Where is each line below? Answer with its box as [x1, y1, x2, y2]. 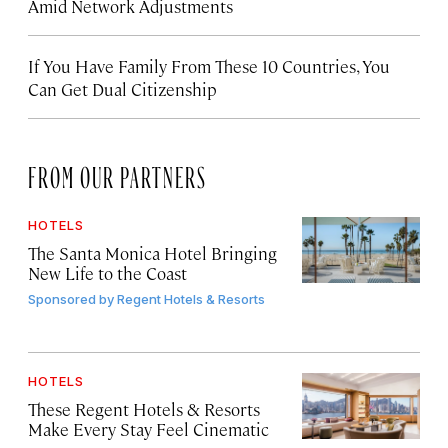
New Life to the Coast [28, 262, 187, 285]
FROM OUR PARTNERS [28, 165, 207, 182]
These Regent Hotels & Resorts [28, 398, 260, 421]
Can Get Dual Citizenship [28, 78, 217, 101]
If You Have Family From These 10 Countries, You [28, 55, 390, 78]
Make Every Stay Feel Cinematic [28, 418, 269, 441]
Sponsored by [28, 291, 114, 308]
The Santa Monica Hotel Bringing [28, 242, 277, 265]
